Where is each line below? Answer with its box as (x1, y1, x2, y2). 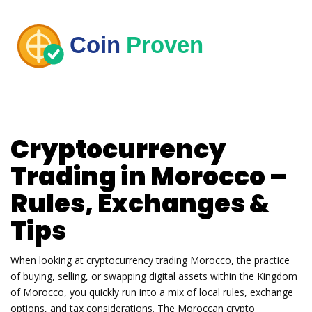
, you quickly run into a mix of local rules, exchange (64, 286, 293, 299)
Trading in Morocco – (10, 158, 287, 194)
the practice (237, 253, 290, 267)
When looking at (10, 253, 86, 267)
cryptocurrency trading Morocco (86, 253, 231, 267)
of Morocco (10, 286, 64, 299)
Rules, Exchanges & (10, 185, 270, 221)
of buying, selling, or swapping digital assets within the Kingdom (10, 270, 297, 283)
